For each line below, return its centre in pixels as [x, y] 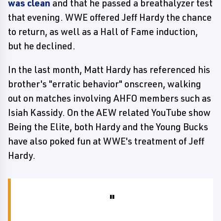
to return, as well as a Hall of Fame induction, [103, 32]
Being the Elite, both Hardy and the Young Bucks [108, 127]
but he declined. [42, 46]
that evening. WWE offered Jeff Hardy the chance [110, 17]
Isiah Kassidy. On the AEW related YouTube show [109, 112]
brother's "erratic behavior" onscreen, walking [105, 84]
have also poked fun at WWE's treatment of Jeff [106, 141]
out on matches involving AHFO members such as [110, 98]
